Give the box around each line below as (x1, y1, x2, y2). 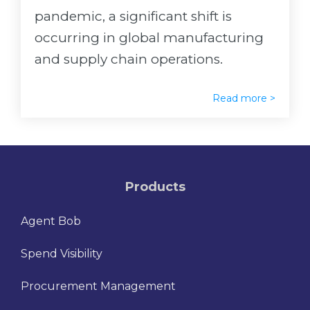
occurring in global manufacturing (35, 30, 264, 46)
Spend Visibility (21, 247, 102, 261)
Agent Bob (21, 215, 81, 228)
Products (125, 179, 185, 195)
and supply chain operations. (35, 51, 223, 68)
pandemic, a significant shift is (35, 8, 232, 25)
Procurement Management (21, 280, 176, 293)
